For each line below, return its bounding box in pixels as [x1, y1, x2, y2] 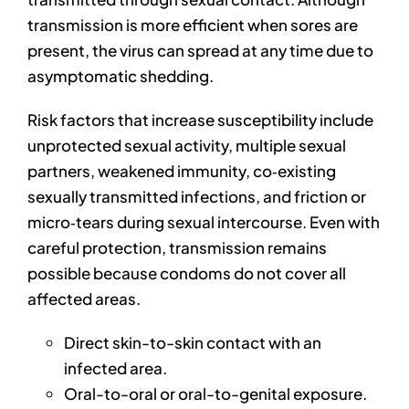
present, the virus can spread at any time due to [26, 40, 373, 61]
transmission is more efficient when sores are [26, 15, 358, 36]
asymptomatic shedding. [26, 66, 214, 87]
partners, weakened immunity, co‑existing [26, 161, 336, 182]
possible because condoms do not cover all [26, 263, 346, 284]
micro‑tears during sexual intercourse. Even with [26, 212, 380, 233]
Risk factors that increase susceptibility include [26, 110, 373, 131]
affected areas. [26, 288, 141, 309]
